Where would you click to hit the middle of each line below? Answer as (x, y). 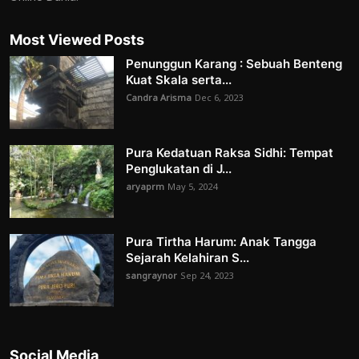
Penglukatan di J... (179, 169)
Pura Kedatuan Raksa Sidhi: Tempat (230, 153)
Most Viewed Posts (77, 40)
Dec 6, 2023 (219, 99)
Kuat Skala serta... (179, 80)
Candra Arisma (159, 99)
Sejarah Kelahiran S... (188, 258)
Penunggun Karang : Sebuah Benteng (234, 64)
